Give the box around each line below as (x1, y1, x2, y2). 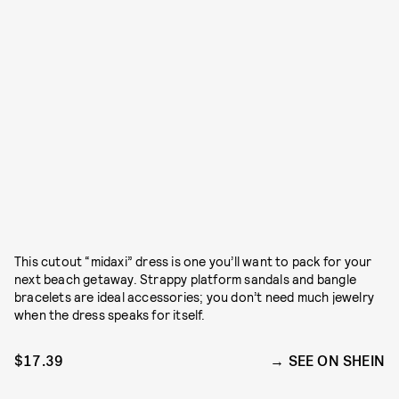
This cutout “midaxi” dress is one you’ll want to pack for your (14, 253, 372, 269)
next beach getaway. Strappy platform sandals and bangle (14, 271, 357, 287)
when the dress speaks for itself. (14, 306, 206, 322)
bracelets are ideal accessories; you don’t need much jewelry (14, 289, 375, 305)
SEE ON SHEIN (288, 351, 385, 370)
